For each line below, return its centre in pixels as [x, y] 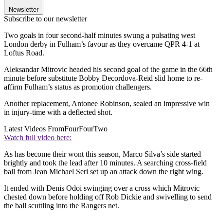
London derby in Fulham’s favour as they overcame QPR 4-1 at [102, 44]
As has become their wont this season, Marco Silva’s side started [102, 154]
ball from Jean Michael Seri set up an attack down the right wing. [104, 171]
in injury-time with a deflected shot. [58, 112]
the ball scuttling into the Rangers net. [62, 205]
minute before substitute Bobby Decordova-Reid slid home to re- [103, 78]
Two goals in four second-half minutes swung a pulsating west [100, 35]
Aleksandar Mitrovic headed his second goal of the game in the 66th [108, 69]
